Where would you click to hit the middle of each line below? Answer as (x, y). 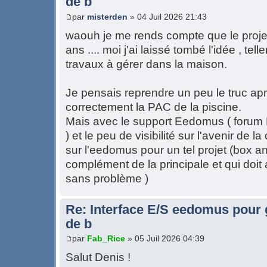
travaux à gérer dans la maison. (146, 64)
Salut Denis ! (98, 257)
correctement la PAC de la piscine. (153, 107)
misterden (107, 16)
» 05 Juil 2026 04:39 (165, 239)
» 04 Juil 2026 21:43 (167, 16)
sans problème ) (107, 178)
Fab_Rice (106, 239)
